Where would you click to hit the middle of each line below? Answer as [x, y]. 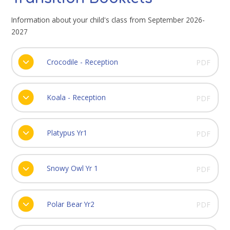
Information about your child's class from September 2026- [108, 20]
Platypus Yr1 [67, 133]
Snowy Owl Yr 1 [72, 168]
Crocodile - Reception [82, 62]
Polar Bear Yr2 [70, 204]
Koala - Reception [76, 97]
